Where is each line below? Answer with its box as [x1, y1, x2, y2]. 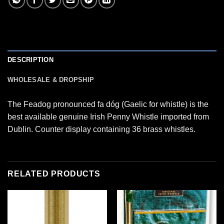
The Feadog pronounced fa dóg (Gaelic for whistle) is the [7, 99, 208, 108]
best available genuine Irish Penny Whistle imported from [7, 112, 209, 121]
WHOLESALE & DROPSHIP [7, 75, 94, 83]
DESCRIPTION [7, 55, 53, 63]
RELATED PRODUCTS [7, 169, 100, 178]
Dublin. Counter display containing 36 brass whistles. [7, 124, 195, 133]
